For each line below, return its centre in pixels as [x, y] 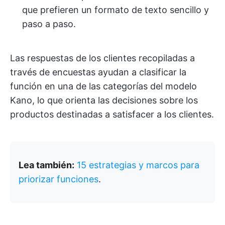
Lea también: [46, 165]
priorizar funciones [59, 179]
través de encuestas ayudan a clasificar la [98, 72]
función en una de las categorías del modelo [103, 86]
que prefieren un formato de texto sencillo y [116, 10]
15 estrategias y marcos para [138, 165]
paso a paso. [49, 24]
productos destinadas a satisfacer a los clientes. [112, 114]
